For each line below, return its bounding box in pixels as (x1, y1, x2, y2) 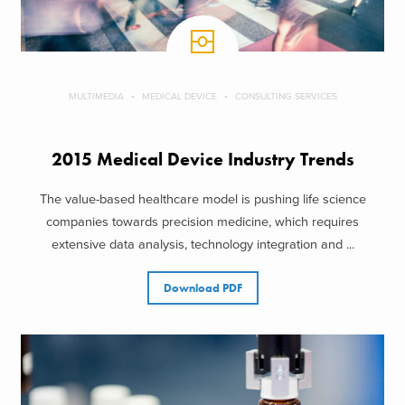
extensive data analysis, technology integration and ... (51, 237, 354, 253)
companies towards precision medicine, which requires (46, 214, 359, 231)
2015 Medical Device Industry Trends (51, 147, 354, 171)
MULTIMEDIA (68, 89, 124, 102)
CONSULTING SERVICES (234, 89, 337, 102)
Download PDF (163, 280, 242, 297)
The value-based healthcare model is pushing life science (39, 192, 366, 208)
